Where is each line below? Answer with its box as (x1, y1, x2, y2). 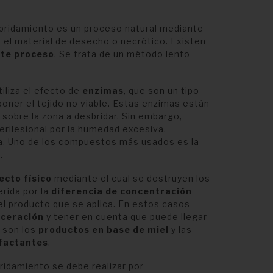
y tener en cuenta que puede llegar (43, 211, 207, 222)
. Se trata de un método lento (54, 49, 190, 59)
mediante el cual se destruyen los (51, 173, 210, 183)
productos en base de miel (38, 224, 169, 235)
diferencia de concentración (51, 186, 192, 196)
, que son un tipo (123, 85, 199, 96)
